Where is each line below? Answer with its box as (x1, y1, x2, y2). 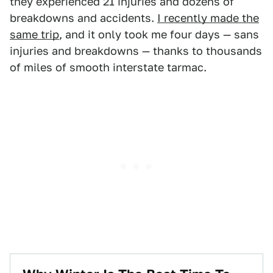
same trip (10, 28, 59, 41)
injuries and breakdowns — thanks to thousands (10, 44, 262, 57)
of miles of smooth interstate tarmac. (10, 61, 207, 74)
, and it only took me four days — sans (59, 28, 259, 41)
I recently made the (157, 12, 259, 24)
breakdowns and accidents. (10, 12, 157, 24)
